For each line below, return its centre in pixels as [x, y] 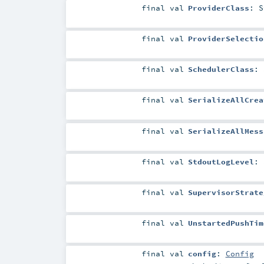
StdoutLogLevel [221, 161]
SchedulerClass [221, 69]
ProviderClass [218, 8]
